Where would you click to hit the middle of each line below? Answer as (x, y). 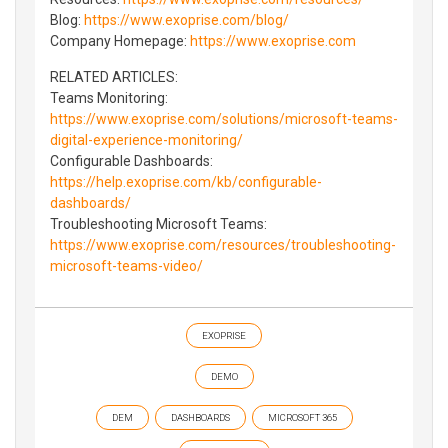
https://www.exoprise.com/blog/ (186, 19)
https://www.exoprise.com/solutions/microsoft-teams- (224, 118)
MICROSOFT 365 (302, 417)
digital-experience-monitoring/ (146, 139)
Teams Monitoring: (109, 97)
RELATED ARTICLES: (114, 76)
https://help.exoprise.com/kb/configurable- (186, 181)
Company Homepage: (120, 40)
